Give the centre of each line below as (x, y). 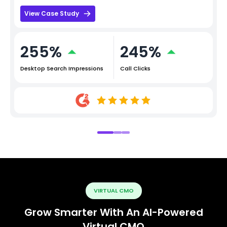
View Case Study (52, 13)
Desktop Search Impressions (62, 68)
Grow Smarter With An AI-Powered (113, 213)
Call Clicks (135, 68)
